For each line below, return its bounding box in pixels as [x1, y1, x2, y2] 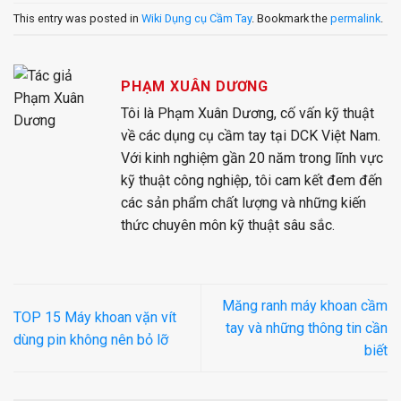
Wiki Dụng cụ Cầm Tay [141, 11, 252, 25]
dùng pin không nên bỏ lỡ [13, 330, 168, 348]
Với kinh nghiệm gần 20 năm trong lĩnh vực [121, 149, 383, 167]
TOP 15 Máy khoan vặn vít [13, 308, 176, 326]
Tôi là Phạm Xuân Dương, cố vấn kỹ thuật [121, 105, 374, 123]
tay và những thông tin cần [226, 320, 388, 337]
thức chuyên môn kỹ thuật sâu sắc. [121, 217, 335, 235]
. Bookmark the [252, 11, 330, 25]
